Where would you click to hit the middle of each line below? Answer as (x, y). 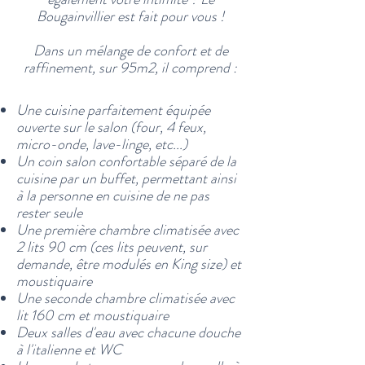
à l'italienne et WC (69, 350)
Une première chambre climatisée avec (128, 230)
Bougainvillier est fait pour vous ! (130, 16)
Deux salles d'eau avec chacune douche (128, 332)
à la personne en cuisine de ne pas (113, 196)
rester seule (49, 213)
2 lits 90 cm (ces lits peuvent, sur (112, 247)
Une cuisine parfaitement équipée (113, 110)
